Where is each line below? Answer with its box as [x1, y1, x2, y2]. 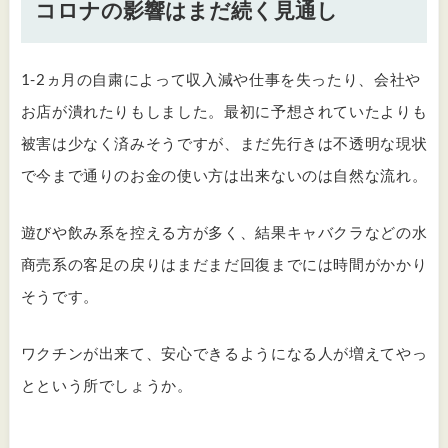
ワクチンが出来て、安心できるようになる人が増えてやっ [20, 343, 428, 362]
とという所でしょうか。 [20, 375, 193, 394]
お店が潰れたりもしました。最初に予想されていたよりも [20, 102, 428, 121]
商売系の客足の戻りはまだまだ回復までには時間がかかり [20, 255, 428, 274]
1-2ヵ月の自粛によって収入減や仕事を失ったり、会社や [20, 70, 421, 89]
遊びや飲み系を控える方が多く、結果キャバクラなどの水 [20, 223, 428, 242]
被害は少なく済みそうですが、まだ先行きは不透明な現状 [20, 134, 428, 153]
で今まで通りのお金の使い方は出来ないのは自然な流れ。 [20, 166, 428, 185]
